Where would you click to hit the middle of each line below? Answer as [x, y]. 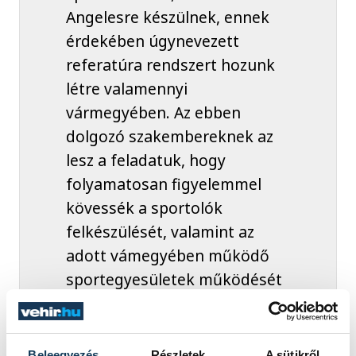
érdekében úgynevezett [152, 41]
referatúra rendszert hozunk [170, 65]
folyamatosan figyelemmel [163, 184]
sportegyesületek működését [174, 280]
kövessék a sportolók [144, 208]
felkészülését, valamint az [160, 232]
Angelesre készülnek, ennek [167, 17]
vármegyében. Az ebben [153, 113]
